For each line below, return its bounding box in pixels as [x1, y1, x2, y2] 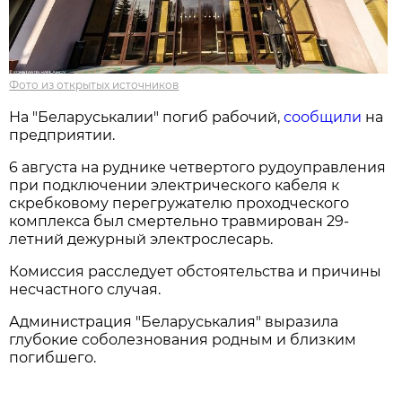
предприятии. [9, 126, 116, 144]
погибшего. [9, 348, 97, 366]
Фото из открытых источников [9, 77, 179, 92]
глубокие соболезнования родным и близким [9, 330, 357, 348]
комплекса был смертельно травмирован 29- [9, 212, 350, 230]
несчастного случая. [9, 280, 162, 298]
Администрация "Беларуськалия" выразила [9, 312, 339, 330]
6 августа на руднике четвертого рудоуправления [9, 158, 387, 176]
